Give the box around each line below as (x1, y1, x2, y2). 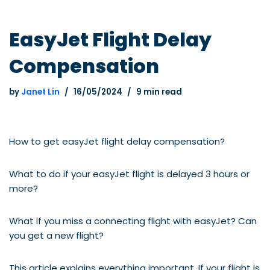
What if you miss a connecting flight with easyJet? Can (9, 214, 257, 227)
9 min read (136, 86, 182, 98)
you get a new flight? (9, 228, 104, 242)
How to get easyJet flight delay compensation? (9, 134, 225, 148)
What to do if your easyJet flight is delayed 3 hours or (9, 167, 250, 180)
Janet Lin (21, 86, 60, 98)
